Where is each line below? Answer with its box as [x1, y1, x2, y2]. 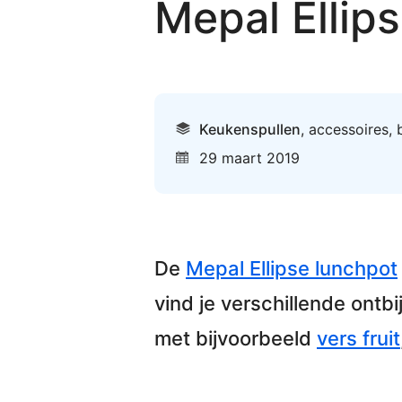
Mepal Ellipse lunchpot [186, 256, 398, 280]
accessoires [309, 119, 389, 138]
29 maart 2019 [199, 148, 300, 167]
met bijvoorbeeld [154, 326, 317, 350]
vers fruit [317, 326, 400, 350]
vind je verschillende [154, 291, 351, 315]
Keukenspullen [199, 119, 301, 138]
